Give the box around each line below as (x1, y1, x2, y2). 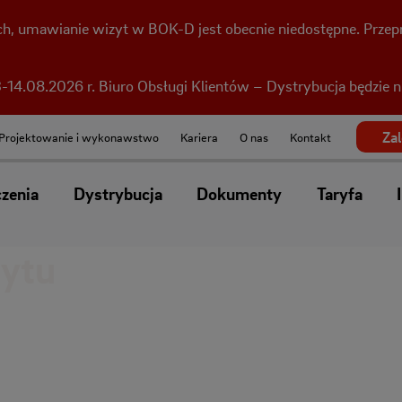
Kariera (180, 129, 218, 144)
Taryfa (316, 183, 363, 205)
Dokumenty (197, 183, 283, 205)
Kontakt (290, 129, 331, 144)
